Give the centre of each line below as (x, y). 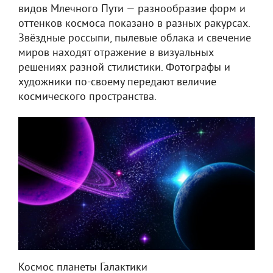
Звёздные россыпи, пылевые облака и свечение (135, 39)
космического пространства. (87, 97)
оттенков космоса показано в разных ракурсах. (134, 24)
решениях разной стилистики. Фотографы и (124, 68)
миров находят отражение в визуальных (116, 53)
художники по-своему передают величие (117, 83)
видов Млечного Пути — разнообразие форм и (132, 9)
